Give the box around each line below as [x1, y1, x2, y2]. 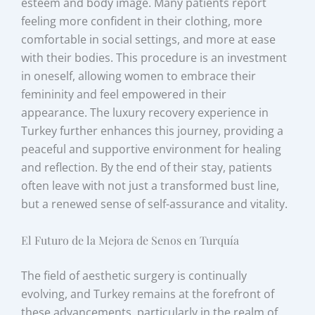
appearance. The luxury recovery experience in [21, 104, 269, 120]
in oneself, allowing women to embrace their [21, 67, 257, 84]
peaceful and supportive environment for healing [21, 141, 282, 157]
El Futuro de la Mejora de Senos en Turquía [21, 232, 240, 247]
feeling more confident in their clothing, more [21, 13, 263, 29]
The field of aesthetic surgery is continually [21, 267, 247, 283]
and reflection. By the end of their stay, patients [21, 159, 273, 175]
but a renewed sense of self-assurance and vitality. [21, 195, 288, 212]
